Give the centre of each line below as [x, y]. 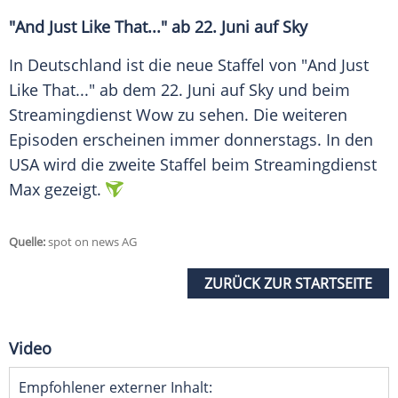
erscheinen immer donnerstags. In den [226, 140]
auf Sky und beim [283, 90]
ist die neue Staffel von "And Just [245, 65]
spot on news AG [91, 242]
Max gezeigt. [55, 190]
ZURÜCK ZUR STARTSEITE [288, 284]
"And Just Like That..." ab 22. [115, 27]
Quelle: [27, 242]
